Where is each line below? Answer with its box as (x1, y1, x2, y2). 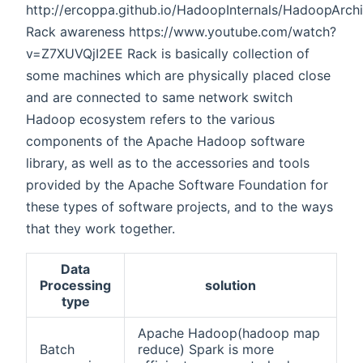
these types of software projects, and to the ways (26, 199, 333, 216)
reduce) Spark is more (138, 341, 274, 358)
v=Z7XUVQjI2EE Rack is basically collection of (26, 45, 310, 62)
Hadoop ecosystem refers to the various (26, 111, 275, 128)
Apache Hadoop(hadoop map (138, 325, 320, 342)
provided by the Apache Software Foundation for (26, 177, 328, 194)
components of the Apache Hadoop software (26, 133, 305, 150)
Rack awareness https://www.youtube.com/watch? (26, 23, 336, 41)
